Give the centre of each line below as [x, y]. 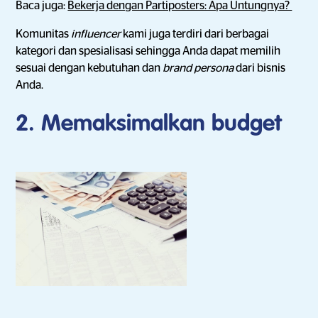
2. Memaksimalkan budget [149, 124]
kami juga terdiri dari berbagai [196, 34]
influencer [97, 34]
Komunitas [44, 34]
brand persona [199, 68]
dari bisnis [261, 68]
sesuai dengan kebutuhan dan [89, 68]
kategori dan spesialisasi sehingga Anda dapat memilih [148, 51]
